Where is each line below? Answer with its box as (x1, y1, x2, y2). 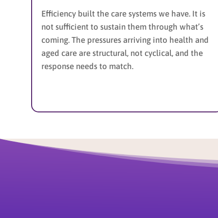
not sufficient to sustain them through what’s (41, 21, 203, 32)
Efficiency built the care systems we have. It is (41, 8, 205, 18)
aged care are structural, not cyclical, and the (41, 48, 203, 58)
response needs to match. (41, 61, 133, 71)
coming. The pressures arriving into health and (41, 35, 209, 45)
